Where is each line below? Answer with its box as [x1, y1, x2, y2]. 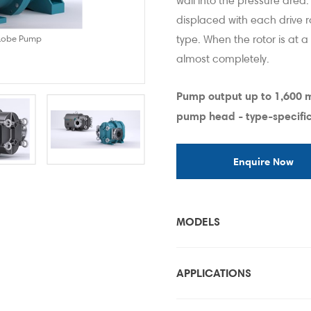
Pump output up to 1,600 [176, 89, 305, 103]
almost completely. [176, 52, 269, 65]
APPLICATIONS [176, 266, 251, 280]
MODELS [176, 215, 220, 228]
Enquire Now [233, 155, 294, 168]
